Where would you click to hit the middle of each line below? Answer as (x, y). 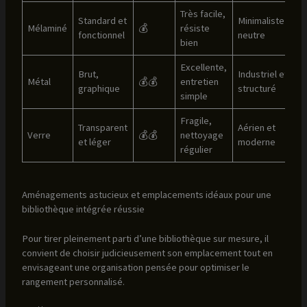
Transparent (103, 128)
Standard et (103, 21)
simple (194, 96)
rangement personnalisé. (73, 281)
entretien (200, 82)
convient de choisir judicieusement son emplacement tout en (147, 253)
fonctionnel (102, 35)
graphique (99, 89)
